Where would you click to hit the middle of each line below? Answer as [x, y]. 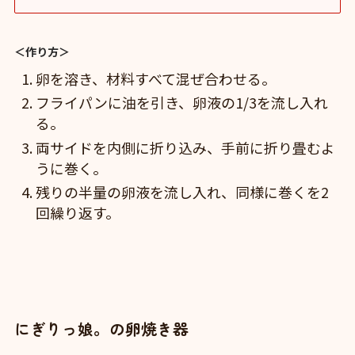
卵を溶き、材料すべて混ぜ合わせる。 [155, 78]
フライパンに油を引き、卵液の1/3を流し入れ [181, 103]
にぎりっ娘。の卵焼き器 [101, 329]
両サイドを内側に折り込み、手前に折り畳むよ [185, 147]
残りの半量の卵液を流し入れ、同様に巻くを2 [182, 192]
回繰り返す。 [77, 213]
